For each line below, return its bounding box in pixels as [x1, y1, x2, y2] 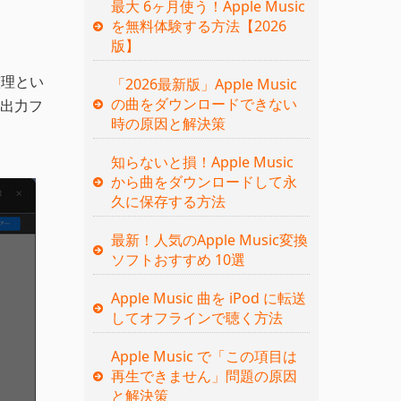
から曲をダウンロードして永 [110, 171, 297, 192]
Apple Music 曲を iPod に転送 [110, 287, 306, 308]
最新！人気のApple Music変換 [110, 229, 308, 250]
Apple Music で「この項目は [110, 346, 297, 366]
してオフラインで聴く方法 [110, 307, 283, 328]
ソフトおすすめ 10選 [110, 249, 245, 269]
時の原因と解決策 [110, 113, 226, 133]
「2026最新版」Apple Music [110, 73, 297, 94]
